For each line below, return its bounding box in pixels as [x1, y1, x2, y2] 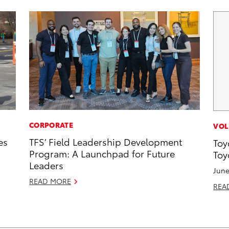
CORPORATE [29, 120, 73, 130]
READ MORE [29, 176, 72, 187]
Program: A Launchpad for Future [29, 147, 175, 160]
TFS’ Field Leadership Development [29, 135, 182, 148]
